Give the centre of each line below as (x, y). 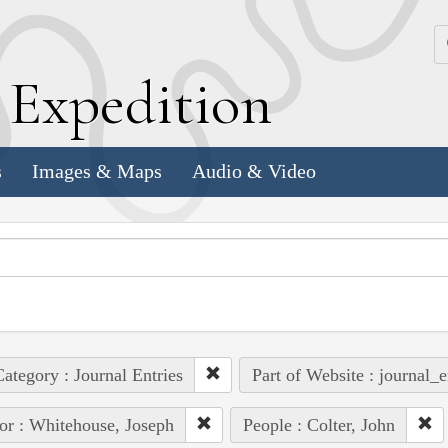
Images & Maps (97, 171)
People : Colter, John (318, 424)
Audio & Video (254, 171)
